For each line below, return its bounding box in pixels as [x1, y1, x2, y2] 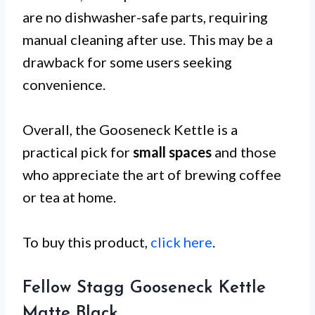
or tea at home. [22, 188, 116, 205]
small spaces [133, 143, 212, 160]
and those [212, 143, 276, 160]
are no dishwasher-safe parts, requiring [22, 8, 268, 25]
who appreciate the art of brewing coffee [22, 165, 281, 183]
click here [150, 233, 212, 250]
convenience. [22, 75, 105, 93]
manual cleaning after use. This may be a [22, 30, 273, 48]
